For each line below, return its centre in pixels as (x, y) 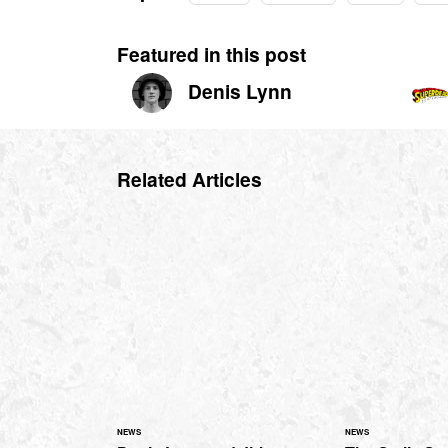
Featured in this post (211, 53)
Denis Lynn (240, 90)
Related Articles (189, 178)
